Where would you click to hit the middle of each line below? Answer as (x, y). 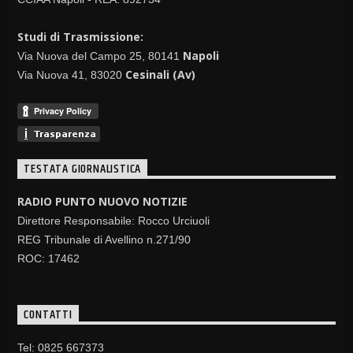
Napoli (201, 55)
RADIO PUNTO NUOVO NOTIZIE (103, 201)
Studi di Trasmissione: (81, 36)
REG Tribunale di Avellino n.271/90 (104, 239)
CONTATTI (48, 315)
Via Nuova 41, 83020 (72, 74)
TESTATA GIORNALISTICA (83, 169)
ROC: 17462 (49, 258)
